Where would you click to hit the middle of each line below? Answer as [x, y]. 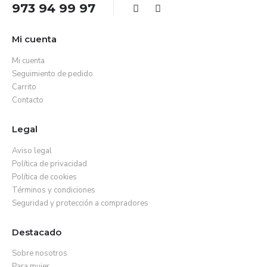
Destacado [37, 232]
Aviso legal [32, 150]
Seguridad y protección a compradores [80, 203]
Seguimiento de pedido [52, 74]
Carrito [24, 87]
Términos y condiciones [54, 190]
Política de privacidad [49, 164]
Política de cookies [44, 177]
